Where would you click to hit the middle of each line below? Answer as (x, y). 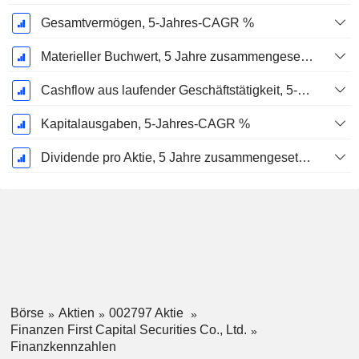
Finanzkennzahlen (63, 346)
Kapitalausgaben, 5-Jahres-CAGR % (145, 124)
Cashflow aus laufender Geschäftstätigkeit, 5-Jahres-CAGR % (303, 91)
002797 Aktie (147, 313)
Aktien (76, 313)
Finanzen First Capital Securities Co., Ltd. (128, 329)
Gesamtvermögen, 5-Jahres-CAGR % (147, 23)
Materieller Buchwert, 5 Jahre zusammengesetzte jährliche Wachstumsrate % (307, 57)
